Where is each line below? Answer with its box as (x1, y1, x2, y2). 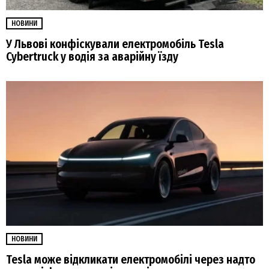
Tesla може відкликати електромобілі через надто (6, 253, 255, 267)
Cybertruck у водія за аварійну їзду (6, 50, 178, 64)
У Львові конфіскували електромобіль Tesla (6, 37, 224, 52)
